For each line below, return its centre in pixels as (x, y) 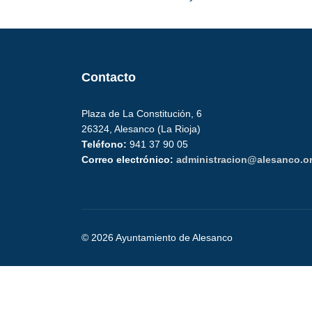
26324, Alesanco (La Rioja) (141, 129)
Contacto (109, 77)
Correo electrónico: (129, 159)
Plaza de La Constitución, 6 (142, 114)
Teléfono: (104, 144)
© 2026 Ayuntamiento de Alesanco (157, 237)
